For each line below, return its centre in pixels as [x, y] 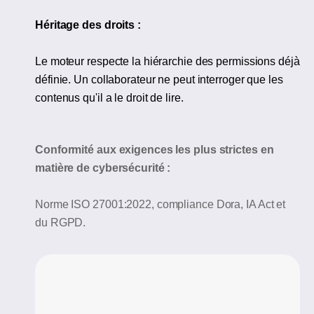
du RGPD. [61, 223]
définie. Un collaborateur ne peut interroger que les [159, 80]
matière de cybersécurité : [103, 168]
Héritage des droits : [88, 25]
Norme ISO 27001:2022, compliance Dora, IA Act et [161, 205]
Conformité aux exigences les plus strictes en [155, 150]
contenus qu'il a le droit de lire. [109, 98]
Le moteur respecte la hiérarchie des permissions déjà [168, 62]
